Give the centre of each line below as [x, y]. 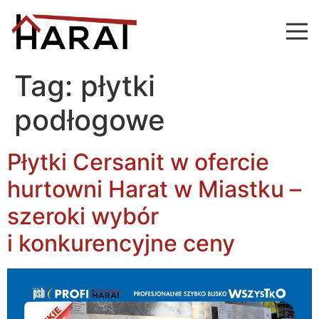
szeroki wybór [83, 216]
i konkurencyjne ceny [121, 243]
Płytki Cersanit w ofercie [138, 162]
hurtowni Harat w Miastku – [154, 189]
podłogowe [90, 120]
